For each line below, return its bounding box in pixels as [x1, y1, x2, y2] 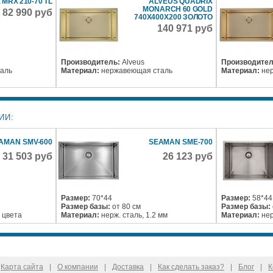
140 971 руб [157, 23, 213, 34]
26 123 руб [163, 151, 213, 162]
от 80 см [112, 202, 141, 211]
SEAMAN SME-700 [148, 138, 213, 147]
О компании [57, 263, 98, 271]
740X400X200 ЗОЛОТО [133, 13, 213, 22]
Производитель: [61, 58, 121, 67]
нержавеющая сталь [101, 66, 173, 76]
